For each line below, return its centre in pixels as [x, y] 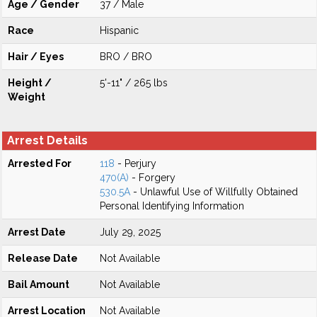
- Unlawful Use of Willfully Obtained [214, 192]
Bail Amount [39, 284]
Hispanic [119, 30]
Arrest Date [37, 232]
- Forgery [152, 178]
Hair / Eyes [36, 57]
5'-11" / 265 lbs [134, 83]
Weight [27, 97]
